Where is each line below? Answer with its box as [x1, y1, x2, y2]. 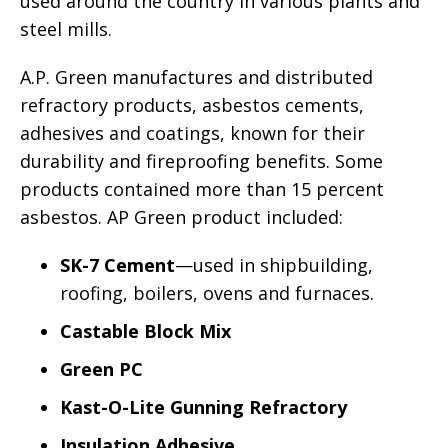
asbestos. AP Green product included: [20, 205, 343, 229]
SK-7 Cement [60, 253, 175, 277]
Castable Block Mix [60, 319, 231, 343]
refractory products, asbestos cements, [20, 93, 364, 117]
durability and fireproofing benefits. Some [20, 149, 383, 173]
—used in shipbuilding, [175, 253, 373, 277]
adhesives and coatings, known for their [20, 121, 365, 145]
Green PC [60, 357, 143, 381]
